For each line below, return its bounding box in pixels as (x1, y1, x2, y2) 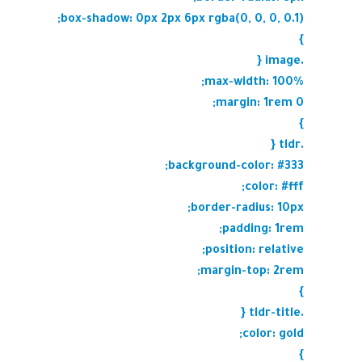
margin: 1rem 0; (216, 98, 304, 111)
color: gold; (242, 329, 304, 342)
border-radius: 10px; (191, 203, 304, 216)
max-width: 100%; (204, 77, 304, 90)
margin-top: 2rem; (200, 266, 304, 279)
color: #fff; (245, 182, 304, 195)
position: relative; (205, 245, 304, 258)
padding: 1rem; (222, 224, 304, 237)
